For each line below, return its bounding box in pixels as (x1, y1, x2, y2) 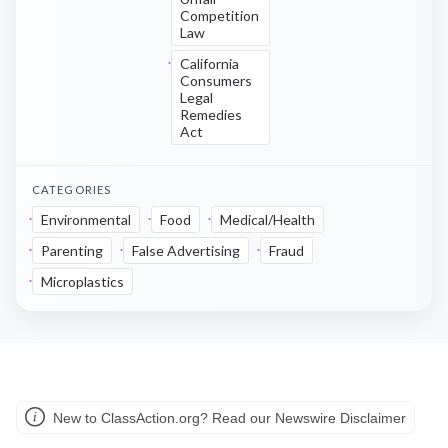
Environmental (41, 211, 131, 228)
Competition (180, 7, 259, 24)
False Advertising (132, 242, 240, 259)
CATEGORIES (32, 183, 112, 196)
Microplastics (41, 273, 124, 290)
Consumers (180, 72, 252, 89)
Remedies (180, 106, 242, 123)
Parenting (41, 242, 103, 259)
